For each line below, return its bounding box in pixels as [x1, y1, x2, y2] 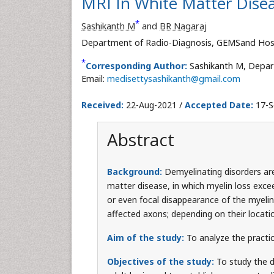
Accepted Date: [185, 99, 253, 111]
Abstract [106, 128, 174, 151]
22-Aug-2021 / [124, 99, 185, 111]
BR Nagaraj [160, 20, 207, 32]
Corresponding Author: [86, 60, 187, 72]
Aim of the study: [106, 232, 187, 243]
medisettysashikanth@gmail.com [107, 73, 240, 84]
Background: [106, 166, 165, 177]
